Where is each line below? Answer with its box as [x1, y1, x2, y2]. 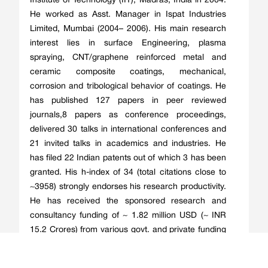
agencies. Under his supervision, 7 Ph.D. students [30, 240, 226, 248]
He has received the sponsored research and [30, 197, 226, 205]
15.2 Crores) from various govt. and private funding [30, 226, 226, 234]
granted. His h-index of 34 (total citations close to [30, 168, 226, 176]
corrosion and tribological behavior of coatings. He [30, 82, 226, 90]
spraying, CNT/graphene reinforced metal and [30, 53, 226, 62]
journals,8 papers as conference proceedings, [30, 111, 226, 119]
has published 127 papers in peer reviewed [30, 96, 226, 105]
